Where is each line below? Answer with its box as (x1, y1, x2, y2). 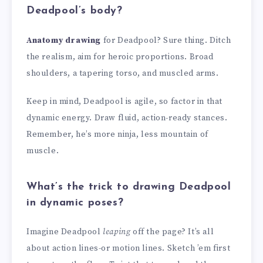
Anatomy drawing (26, 35, 101, 46)
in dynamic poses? (26, 197, 124, 209)
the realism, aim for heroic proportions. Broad (26, 51, 214, 62)
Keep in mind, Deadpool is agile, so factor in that (26, 96, 223, 107)
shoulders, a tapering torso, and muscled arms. (26, 68, 219, 79)
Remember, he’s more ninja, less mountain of (26, 129, 208, 140)
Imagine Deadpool (26, 227, 103, 238)
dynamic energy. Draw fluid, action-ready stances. (26, 113, 228, 124)
